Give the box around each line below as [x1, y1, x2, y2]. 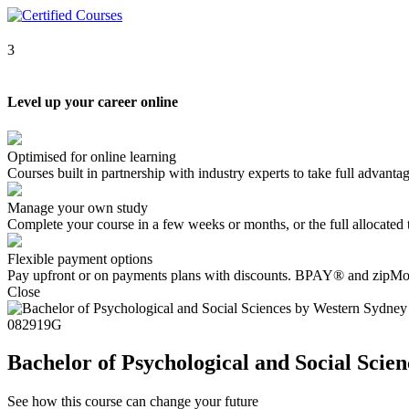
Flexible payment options [7, 250, 152, 267]
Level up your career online [7, 94, 178, 110]
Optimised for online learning [7, 148, 176, 164]
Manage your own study [7, 199, 148, 215]
